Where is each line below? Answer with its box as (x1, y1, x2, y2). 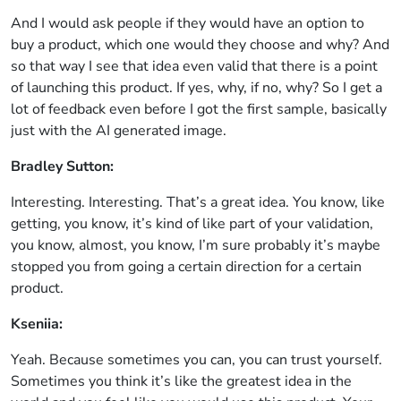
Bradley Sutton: (11, 157, 114, 176)
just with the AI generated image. (11, 121, 226, 141)
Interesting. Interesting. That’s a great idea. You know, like (11, 192, 385, 212)
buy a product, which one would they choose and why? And (11, 35, 389, 55)
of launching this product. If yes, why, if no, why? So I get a (11, 78, 382, 98)
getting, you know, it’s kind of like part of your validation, (11, 214, 373, 234)
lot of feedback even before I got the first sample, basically (11, 99, 387, 119)
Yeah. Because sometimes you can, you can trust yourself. (11, 350, 382, 370)
